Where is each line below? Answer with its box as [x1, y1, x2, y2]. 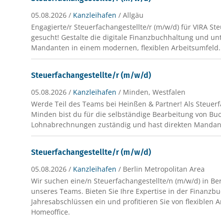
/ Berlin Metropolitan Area [118, 164, 205, 174]
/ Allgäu [118, 10, 144, 20]
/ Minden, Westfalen [118, 87, 186, 97]
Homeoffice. [31, 207, 71, 217]
